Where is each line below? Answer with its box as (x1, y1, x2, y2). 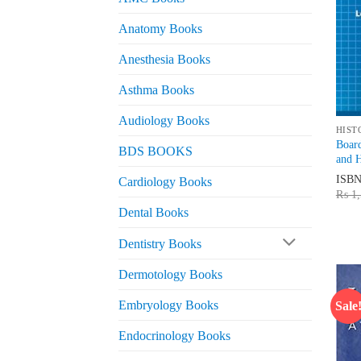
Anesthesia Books (118, 52, 210, 66)
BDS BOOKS (118, 143, 193, 158)
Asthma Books (118, 82, 194, 97)
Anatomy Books (118, 21, 202, 35)
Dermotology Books (118, 268, 222, 282)
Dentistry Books (118, 236, 201, 251)
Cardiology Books (118, 174, 212, 189)
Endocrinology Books (118, 329, 230, 343)
